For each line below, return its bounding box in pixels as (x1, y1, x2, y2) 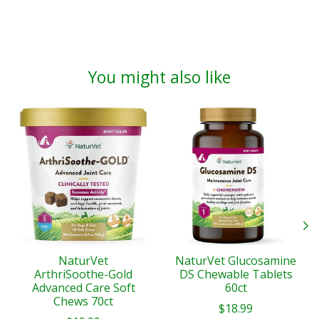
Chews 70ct (53, 293, 113, 310)
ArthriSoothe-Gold (34, 266, 132, 283)
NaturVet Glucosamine (175, 253, 296, 269)
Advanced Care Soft (31, 280, 135, 296)
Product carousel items (14, 108, 137, 124)
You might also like (88, 66, 231, 89)
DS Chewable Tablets (179, 266, 293, 283)
